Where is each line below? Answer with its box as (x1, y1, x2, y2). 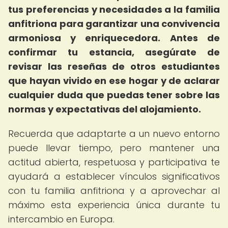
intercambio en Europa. (8, 213, 115, 225)
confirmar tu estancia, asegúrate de (8, 46, 220, 59)
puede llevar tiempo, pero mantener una (8, 141, 220, 154)
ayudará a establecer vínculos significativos (8, 170, 220, 183)
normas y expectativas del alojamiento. (8, 103, 201, 116)
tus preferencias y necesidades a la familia (8, 3, 220, 16)
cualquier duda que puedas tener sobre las (8, 89, 220, 101)
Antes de (170, 32, 220, 44)
